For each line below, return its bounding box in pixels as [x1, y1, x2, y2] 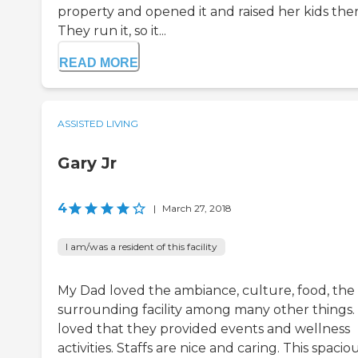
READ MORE [59, 56, 138, 70]
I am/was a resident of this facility [66, 241, 217, 253]
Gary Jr [58, 153, 117, 173]
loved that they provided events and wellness [58, 321, 350, 337]
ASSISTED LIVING [58, 117, 138, 130]
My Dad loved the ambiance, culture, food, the [58, 283, 355, 299]
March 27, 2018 [162, 202, 232, 215]
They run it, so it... [58, 23, 166, 39]
